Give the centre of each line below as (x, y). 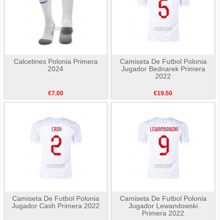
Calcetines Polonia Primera (55, 62)
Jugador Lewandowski (163, 206)
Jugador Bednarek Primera (163, 69)
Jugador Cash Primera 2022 (55, 206)
